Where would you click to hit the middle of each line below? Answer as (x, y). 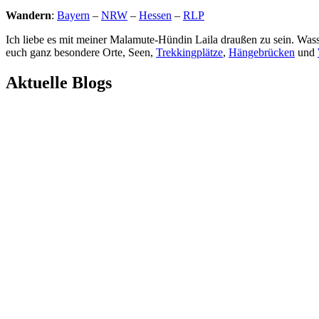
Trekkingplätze (189, 53)
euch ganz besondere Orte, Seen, (81, 53)
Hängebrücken (262, 53)
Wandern (28, 16)
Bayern (73, 16)
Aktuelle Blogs (59, 83)
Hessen (155, 16)
